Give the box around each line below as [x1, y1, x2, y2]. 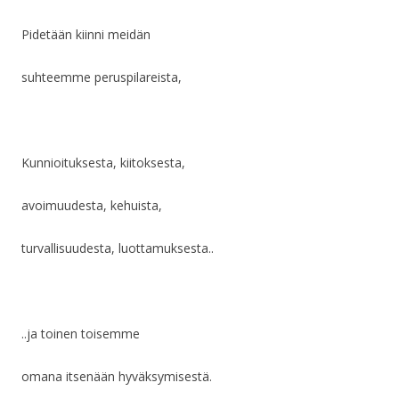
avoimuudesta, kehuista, [21, 197, 162, 215]
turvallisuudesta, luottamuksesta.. [21, 240, 214, 257]
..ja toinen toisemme [21, 325, 140, 343]
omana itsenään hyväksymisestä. [21, 368, 212, 386]
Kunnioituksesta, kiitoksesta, [21, 154, 185, 172]
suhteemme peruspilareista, [21, 69, 182, 86]
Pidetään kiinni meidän [21, 26, 151, 44]
